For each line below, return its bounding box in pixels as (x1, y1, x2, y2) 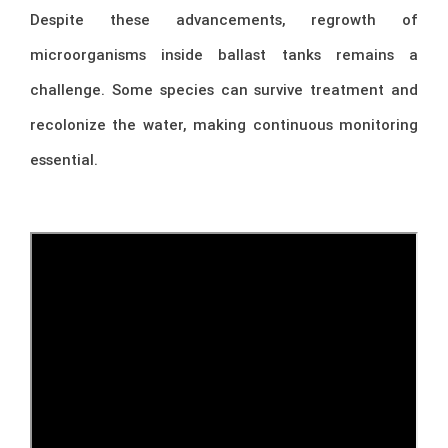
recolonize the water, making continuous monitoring (30, 114, 418, 134)
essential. (30, 149, 98, 169)
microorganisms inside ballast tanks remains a (30, 44, 418, 64)
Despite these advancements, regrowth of (30, 9, 418, 29)
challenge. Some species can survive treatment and (30, 79, 418, 99)
